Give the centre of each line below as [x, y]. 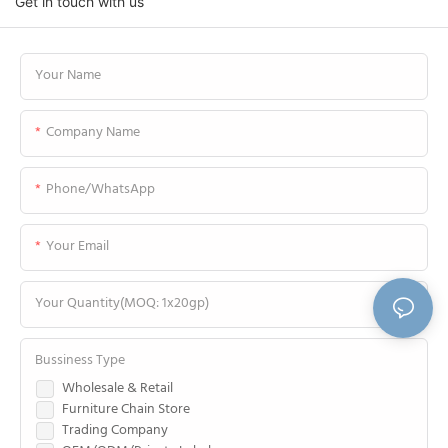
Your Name [68, 76]
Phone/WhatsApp [100, 190]
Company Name [93, 133]
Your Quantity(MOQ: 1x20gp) [122, 304]
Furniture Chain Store [126, 410]
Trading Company [115, 431]
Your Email [77, 247]
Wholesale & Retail [117, 389]
